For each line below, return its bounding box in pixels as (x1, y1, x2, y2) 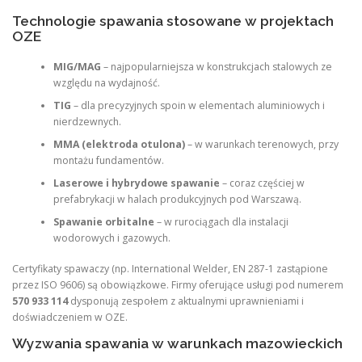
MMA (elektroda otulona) (53, 137, 185, 151)
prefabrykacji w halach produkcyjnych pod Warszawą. (53, 192, 301, 206)
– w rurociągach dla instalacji (154, 214, 288, 229)
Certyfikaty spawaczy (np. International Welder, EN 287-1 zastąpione (12, 262, 328, 276)
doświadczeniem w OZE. (12, 310, 128, 325)
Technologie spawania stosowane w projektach (12, 12, 334, 29)
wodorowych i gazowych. (53, 230, 170, 245)
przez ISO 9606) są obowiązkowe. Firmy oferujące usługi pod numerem (12, 278, 343, 293)
